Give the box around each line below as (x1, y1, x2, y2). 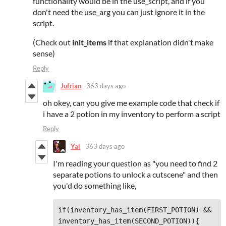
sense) (33, 48, 55, 58)
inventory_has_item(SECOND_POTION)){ (58, 216, 199, 225)
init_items (72, 37, 106, 47)
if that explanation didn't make (106, 37, 213, 47)
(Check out (33, 37, 72, 47)
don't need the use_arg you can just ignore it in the (33, 7, 205, 17)
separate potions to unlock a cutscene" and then (53, 169, 218, 179)
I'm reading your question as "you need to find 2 (53, 158, 217, 168)
